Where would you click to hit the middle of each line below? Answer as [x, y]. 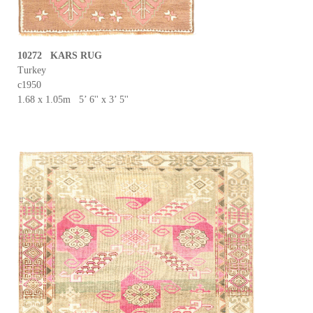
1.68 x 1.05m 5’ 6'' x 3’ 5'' [73, 100]
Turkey [32, 70]
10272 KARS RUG [60, 56]
